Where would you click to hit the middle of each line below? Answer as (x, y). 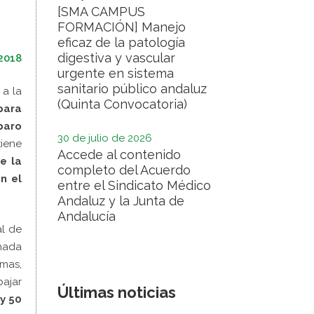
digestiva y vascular (116, 58)
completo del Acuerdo (124, 170)
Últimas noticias (117, 292)
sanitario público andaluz (132, 89)
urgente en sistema (116, 73)
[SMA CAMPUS (101, 12)
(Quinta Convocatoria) (122, 104)
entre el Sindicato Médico (134, 185)
